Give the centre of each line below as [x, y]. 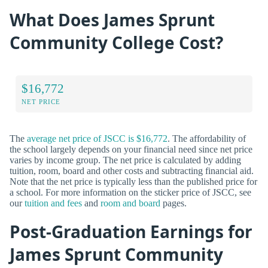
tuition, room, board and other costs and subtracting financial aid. [132, 170]
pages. [173, 203]
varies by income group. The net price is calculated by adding [125, 160]
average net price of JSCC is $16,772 [97, 138]
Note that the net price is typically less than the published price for [133, 181]
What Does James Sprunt [112, 20]
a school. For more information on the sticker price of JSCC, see [130, 192]
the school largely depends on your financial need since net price [131, 149]
